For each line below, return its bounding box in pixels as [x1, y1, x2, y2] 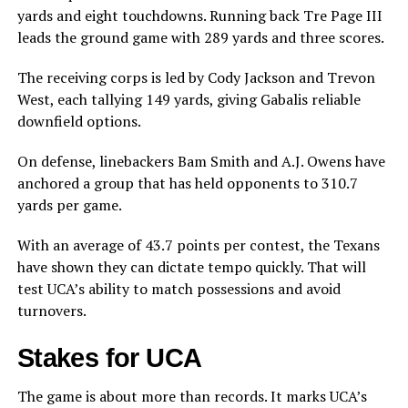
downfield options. [16, 111, 141, 132]
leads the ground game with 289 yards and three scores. [16, 27, 384, 48]
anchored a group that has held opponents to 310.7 [16, 173, 358, 194]
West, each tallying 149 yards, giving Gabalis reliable [16, 89, 361, 110]
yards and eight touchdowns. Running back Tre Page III [16, 5, 382, 26]
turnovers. [16, 301, 87, 321]
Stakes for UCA [16, 343, 202, 373]
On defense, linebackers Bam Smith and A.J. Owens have [16, 151, 385, 172]
